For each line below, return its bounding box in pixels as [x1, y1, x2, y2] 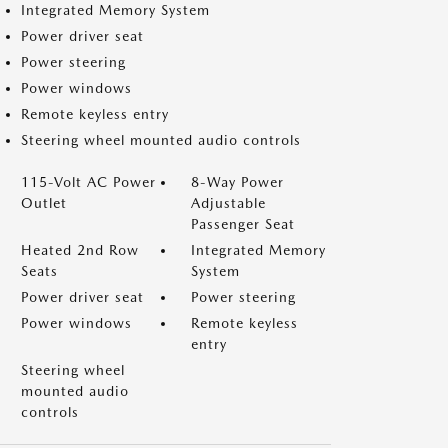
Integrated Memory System [21, 2, 210, 18]
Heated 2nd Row [21, 242, 139, 258]
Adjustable [191, 195, 266, 211]
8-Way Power [191, 174, 284, 190]
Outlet [21, 195, 67, 211]
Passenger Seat [191, 216, 295, 232]
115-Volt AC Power [21, 174, 156, 190]
